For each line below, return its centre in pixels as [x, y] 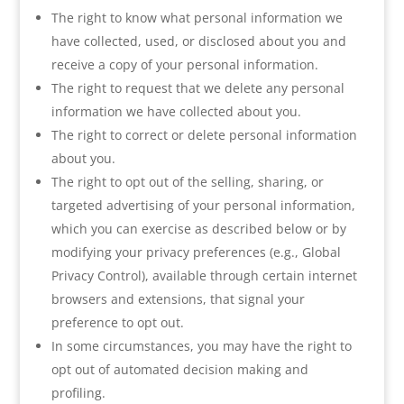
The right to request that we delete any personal [197, 88]
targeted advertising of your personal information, [203, 205]
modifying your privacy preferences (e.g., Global [196, 252]
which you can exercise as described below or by [198, 229]
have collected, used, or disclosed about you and [198, 41]
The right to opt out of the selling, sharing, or [187, 182]
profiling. [78, 393]
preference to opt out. [117, 322]
